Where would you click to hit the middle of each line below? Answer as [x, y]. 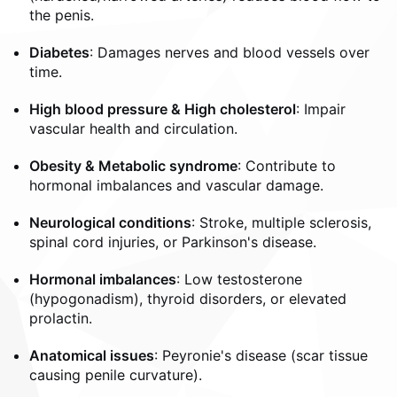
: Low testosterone [239, 279]
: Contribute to [287, 166]
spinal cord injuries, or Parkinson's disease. [173, 242]
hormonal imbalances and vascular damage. [176, 185]
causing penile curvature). [116, 375]
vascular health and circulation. [133, 128]
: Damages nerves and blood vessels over [230, 52]
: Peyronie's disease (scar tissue [261, 355]
